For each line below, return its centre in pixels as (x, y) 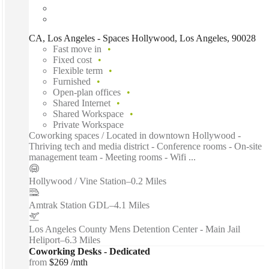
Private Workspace (88, 124)
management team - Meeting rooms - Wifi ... (112, 157)
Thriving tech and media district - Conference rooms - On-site (145, 146)
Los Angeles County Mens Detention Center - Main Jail (134, 229)
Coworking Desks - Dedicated (89, 251)
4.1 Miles (132, 205)
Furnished (72, 81)
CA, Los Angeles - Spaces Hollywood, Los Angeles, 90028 (142, 38)
